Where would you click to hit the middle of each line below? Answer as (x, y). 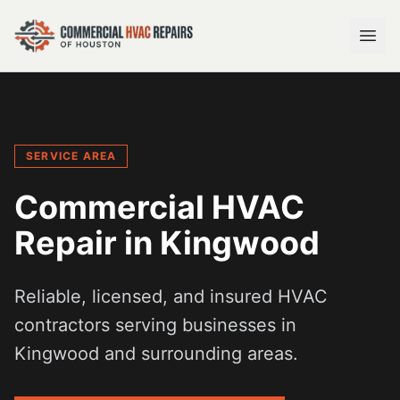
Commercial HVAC (159, 207)
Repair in (87, 243)
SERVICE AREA (71, 156)
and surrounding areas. (199, 354)
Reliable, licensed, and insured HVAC (171, 296)
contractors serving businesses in (155, 325)
